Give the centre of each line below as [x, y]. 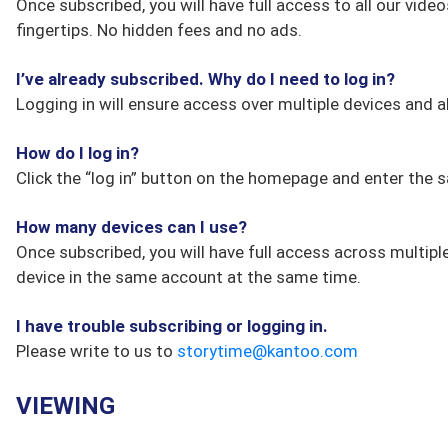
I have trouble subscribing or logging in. [172, 326]
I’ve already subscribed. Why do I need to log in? [205, 79]
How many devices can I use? [131, 227]
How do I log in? [77, 153]
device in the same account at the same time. [188, 277]
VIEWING [65, 406]
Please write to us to [96, 351]
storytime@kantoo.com [267, 351]
